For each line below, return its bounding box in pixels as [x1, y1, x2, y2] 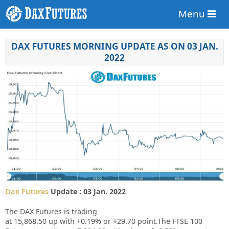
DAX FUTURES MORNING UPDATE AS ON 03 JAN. [11, 40, 218, 53]
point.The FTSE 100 [138, 216, 202, 226]
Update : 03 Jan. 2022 [49, 186, 126, 196]
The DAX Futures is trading [5, 206, 97, 216]
